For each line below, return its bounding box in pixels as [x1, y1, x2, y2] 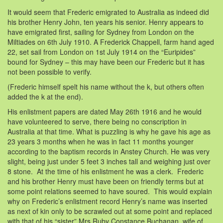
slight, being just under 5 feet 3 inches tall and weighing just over [7, 156, 211, 166]
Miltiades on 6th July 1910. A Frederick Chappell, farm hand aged [7, 36, 214, 47]
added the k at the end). [7, 91, 83, 102]
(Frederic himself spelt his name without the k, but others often [7, 81, 204, 92]
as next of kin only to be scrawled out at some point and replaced [7, 206, 212, 216]
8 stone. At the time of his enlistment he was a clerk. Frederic [7, 166, 204, 176]
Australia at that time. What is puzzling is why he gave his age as [7, 126, 211, 136]
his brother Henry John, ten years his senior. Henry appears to [7, 16, 204, 27]
